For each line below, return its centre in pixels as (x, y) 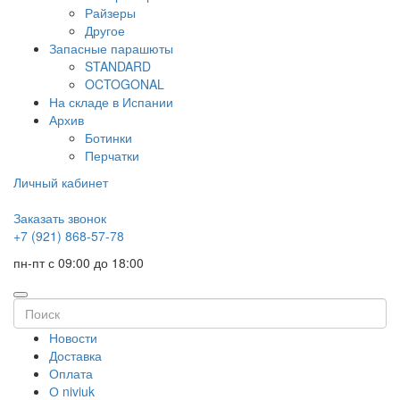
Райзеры (110, 12)
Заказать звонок (60, 218)
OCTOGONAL (125, 84)
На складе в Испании (111, 102)
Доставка (75, 355)
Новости (73, 337)
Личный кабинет (61, 182)
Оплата (71, 373)
